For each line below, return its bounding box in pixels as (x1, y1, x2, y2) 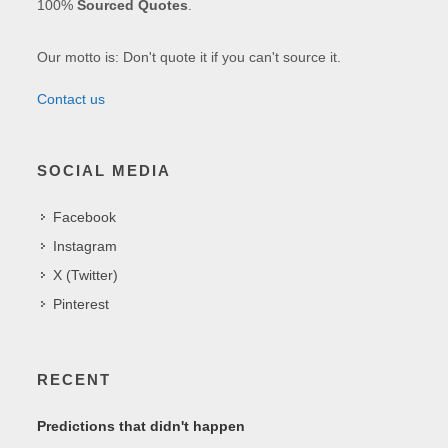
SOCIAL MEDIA (37, 161, 172, 179)
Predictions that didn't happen (37, 417, 246, 434)
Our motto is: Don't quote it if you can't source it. (37, 48, 342, 65)
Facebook (53, 208, 117, 225)
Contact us (37, 90, 106, 107)
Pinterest (53, 295, 110, 312)
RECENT (37, 370, 112, 388)
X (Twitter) (53, 266, 119, 283)
